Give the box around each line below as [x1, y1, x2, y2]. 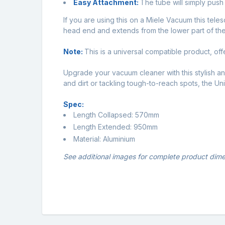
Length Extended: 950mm [73, 122, 158, 131]
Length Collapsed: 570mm [73, 110, 159, 120]
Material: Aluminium [73, 134, 135, 143]
